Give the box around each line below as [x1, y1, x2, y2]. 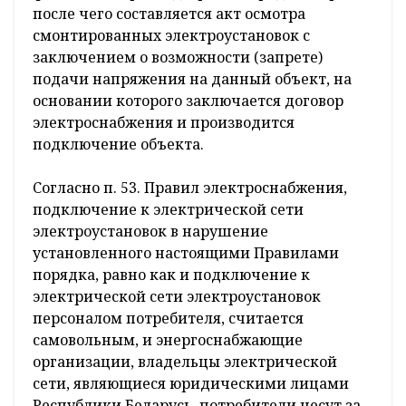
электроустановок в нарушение [33, 221, 268, 242]
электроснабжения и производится [33, 112, 295, 133]
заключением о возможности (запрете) [33, 47, 323, 68]
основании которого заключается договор [33, 91, 343, 111]
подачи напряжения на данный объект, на [33, 69, 352, 90]
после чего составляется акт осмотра [33, 4, 305, 24]
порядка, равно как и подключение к [33, 265, 310, 285]
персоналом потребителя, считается [33, 308, 304, 329]
